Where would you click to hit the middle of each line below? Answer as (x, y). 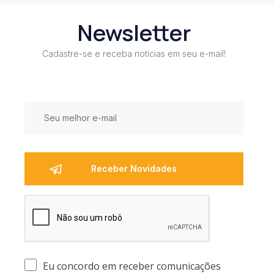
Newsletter (134, 33)
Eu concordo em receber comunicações (132, 266)
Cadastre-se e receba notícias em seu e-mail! (134, 54)
